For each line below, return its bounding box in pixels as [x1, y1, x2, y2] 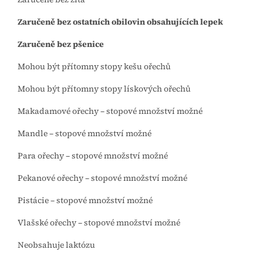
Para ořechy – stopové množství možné [18, 150, 168, 162]
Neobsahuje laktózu [18, 239, 95, 251]
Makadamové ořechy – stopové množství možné [18, 105, 203, 117]
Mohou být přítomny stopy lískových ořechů [18, 83, 191, 95]
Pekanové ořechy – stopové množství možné [18, 172, 187, 184]
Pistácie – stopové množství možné [18, 194, 153, 207]
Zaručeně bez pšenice [18, 38, 104, 50]
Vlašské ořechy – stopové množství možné [18, 217, 180, 229]
